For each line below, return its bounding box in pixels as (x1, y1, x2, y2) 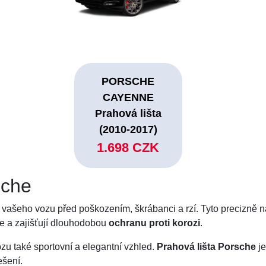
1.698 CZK (97, 140, 160, 156)
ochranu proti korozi (109, 218, 201, 229)
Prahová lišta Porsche (157, 242, 256, 252)
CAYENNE (102, 91, 154, 104)
